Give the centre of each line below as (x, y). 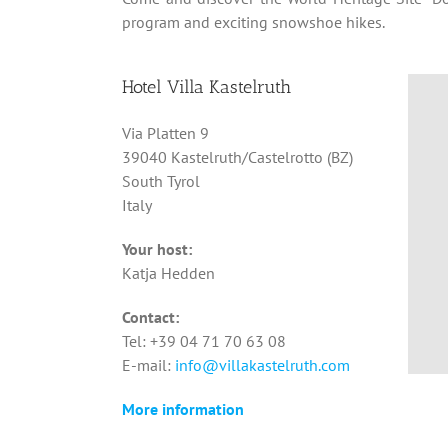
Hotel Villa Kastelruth (206, 87)
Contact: (150, 317)
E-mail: (148, 365)
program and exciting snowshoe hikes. (253, 22)
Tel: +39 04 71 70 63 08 (203, 341)
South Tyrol (160, 181)
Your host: (156, 249)
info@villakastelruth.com (262, 365)
